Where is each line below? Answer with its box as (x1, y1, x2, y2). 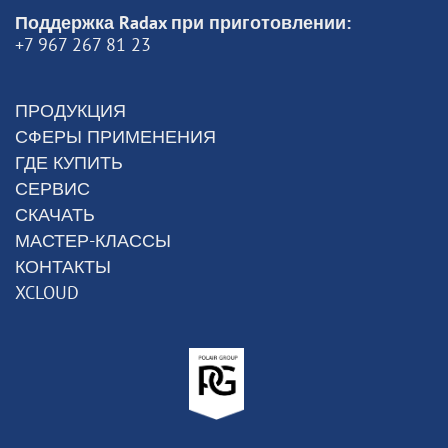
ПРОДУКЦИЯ (15, 99, 126, 122)
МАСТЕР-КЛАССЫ (15, 229, 171, 252)
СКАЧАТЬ (15, 203, 95, 226)
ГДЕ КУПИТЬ (15, 151, 123, 174)
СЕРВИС (15, 177, 90, 200)
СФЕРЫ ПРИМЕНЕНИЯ (15, 125, 216, 148)
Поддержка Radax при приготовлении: (15, 11, 351, 34)
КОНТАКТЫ (15, 255, 111, 278)
